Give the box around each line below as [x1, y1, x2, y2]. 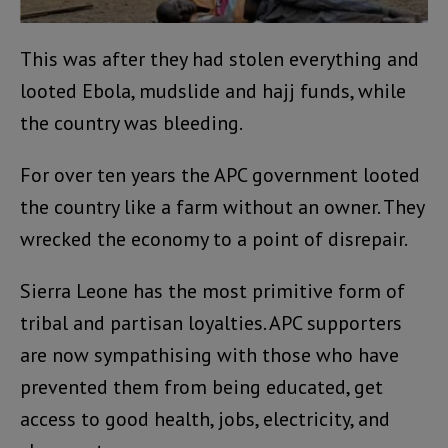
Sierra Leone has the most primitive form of [20, 277, 405, 304]
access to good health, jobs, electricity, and [20, 405, 390, 432]
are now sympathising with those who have [20, 341, 399, 368]
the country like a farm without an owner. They [20, 193, 424, 220]
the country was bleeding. [20, 109, 243, 136]
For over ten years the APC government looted [20, 161, 420, 188]
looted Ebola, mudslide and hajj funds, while [20, 77, 406, 104]
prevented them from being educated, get [20, 373, 383, 400]
